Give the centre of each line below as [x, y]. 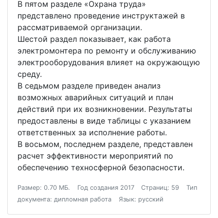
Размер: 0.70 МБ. [44, 188]
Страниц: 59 [160, 188]
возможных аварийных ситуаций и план [95, 97]
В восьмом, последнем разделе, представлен [105, 144]
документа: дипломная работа [64, 199]
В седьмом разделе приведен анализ [89, 86]
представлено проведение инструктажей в [101, 16]
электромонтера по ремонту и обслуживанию [107, 51]
